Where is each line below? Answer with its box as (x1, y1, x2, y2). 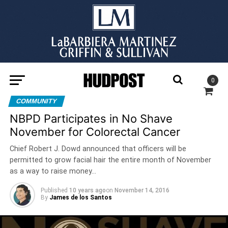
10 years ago (69, 186, 106, 194)
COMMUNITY (15, 97, 58, 105)
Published (40, 186, 68, 194)
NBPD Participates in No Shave (9, 111, 173, 125)
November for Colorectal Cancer (9, 125, 180, 138)
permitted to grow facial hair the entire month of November (9, 155, 211, 164)
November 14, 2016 (114, 186, 169, 194)
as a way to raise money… (9, 166, 96, 176)
